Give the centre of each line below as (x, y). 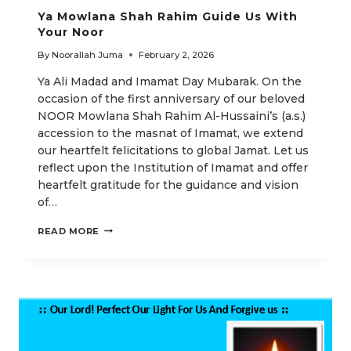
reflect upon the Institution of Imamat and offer (173, 167)
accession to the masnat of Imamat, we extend (170, 133)
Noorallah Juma (88, 54)
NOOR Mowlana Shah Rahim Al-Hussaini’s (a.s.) (172, 116)
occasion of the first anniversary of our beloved (171, 98)
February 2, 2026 (177, 54)
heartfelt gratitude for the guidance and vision (168, 185)
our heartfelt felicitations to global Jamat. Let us (173, 150)
